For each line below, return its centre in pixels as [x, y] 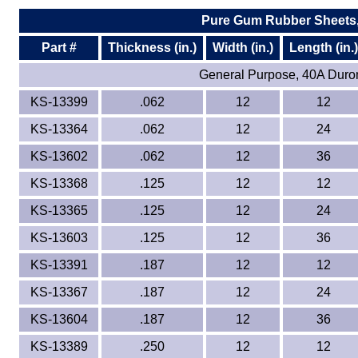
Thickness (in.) [152, 48]
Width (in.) [243, 48]
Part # [59, 48]
